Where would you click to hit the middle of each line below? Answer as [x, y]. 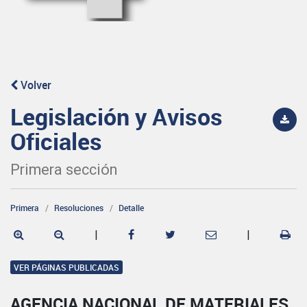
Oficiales [56, 141]
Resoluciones [79, 207]
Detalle [131, 207]
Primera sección [64, 169]
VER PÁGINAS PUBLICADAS [66, 267]
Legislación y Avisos [116, 116]
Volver [35, 85]
